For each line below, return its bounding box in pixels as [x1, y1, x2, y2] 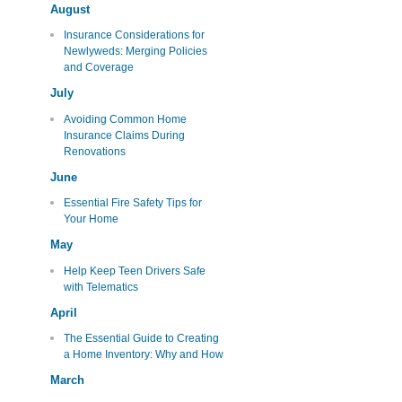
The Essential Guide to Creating [63, 332, 219, 345]
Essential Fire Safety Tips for [63, 197, 202, 210]
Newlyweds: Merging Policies [63, 45, 207, 58]
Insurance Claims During [63, 128, 185, 142]
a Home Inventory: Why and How [63, 348, 223, 362]
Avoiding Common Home [63, 112, 187, 126]
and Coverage [63, 61, 134, 74]
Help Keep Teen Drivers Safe [63, 264, 205, 277]
